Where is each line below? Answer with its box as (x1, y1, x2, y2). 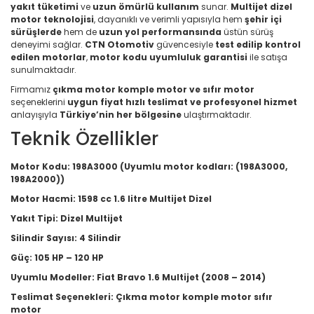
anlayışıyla (11, 109, 60, 121)
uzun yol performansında (99, 26, 221, 38)
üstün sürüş (221, 26, 273, 38)
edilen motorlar (11, 51, 86, 63)
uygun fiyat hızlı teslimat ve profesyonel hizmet (67, 96, 297, 108)
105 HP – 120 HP (34, 252, 104, 264)
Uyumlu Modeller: (11, 271, 95, 283)
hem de (62, 26, 99, 38)
